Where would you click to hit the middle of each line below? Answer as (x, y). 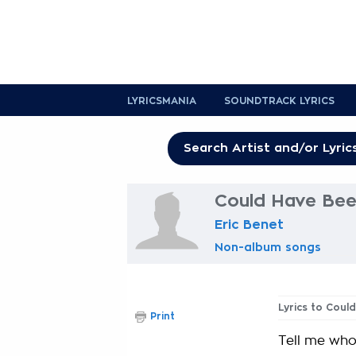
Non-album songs (268, 247)
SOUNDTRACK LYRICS (279, 101)
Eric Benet (249, 225)
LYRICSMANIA (162, 101)
